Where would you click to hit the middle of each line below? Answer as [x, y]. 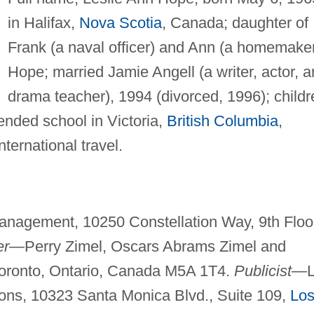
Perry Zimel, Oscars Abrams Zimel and [155, 247]
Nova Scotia [120, 23]
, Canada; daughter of [235, 23]
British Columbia [222, 121]
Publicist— [270, 271]
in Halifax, [43, 23]
